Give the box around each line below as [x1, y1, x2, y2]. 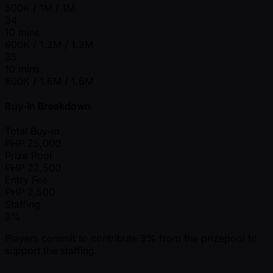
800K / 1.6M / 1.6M [5, 74, 93, 87]
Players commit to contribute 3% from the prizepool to [5, 232, 257, 245]
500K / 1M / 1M [5, 1, 75, 14]
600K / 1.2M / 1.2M [5, 38, 93, 51]
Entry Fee [5, 174, 48, 186]
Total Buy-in [5, 125, 59, 138]
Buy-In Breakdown [5, 99, 91, 112]
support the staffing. [5, 244, 97, 257]
